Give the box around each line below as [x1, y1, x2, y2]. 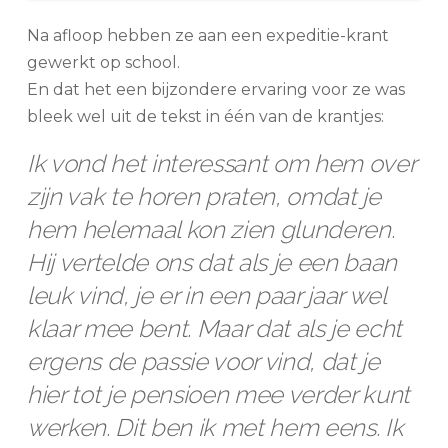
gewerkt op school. [26, 52, 180, 72]
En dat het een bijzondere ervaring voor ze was [26, 79, 405, 99]
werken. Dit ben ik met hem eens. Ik [26, 412, 404, 442]
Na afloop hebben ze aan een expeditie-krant [26, 25, 389, 45]
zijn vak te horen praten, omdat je [26, 181, 381, 211]
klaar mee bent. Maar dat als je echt [26, 313, 403, 343]
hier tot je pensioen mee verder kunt [26, 379, 411, 409]
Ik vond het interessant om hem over [26, 148, 416, 178]
